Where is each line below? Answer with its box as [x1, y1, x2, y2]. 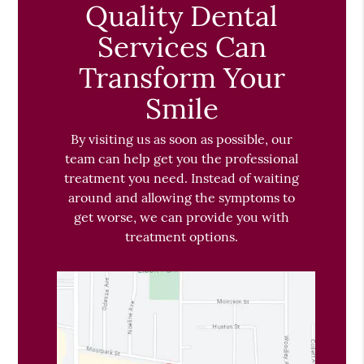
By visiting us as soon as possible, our [71, 131, 293, 148]
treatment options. [125, 228, 239, 245]
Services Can [97, 28, 266, 65]
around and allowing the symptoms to [68, 189, 296, 206]
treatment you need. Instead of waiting [64, 170, 300, 187]
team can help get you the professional [65, 150, 299, 167]
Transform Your [78, 58, 285, 96]
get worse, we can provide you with [74, 209, 290, 226]
